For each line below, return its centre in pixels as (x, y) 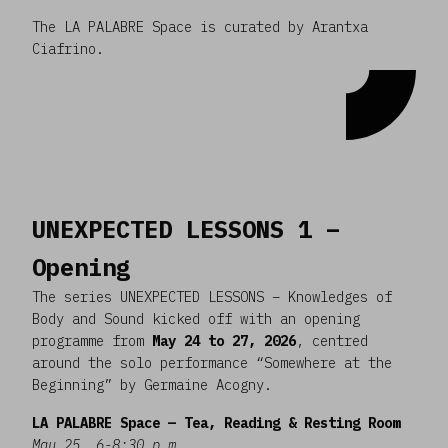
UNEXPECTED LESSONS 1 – (186, 228)
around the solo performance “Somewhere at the (212, 362)
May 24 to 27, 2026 (224, 340)
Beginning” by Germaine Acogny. (152, 384)
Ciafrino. (68, 48)
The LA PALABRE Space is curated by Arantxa (200, 26)
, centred (332, 340)
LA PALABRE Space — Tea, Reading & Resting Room (216, 422)
